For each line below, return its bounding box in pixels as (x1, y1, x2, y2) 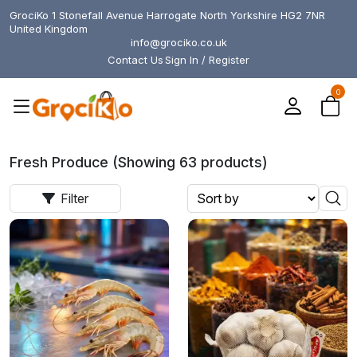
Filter (61, 190, 88, 206)
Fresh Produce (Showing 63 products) (10, 154, 268, 171)
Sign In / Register (165, 53, 249, 66)
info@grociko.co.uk (130, 36, 227, 49)
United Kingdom (10, 22, 88, 35)
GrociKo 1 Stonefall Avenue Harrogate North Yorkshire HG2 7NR (10, 9, 325, 22)
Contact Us (108, 53, 163, 66)
